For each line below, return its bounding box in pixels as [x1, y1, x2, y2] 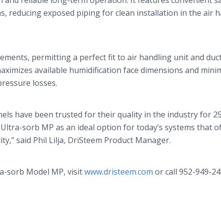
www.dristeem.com [84, 166, 155, 177]
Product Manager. [102, 135, 171, 146]
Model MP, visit [24, 166, 84, 177]
